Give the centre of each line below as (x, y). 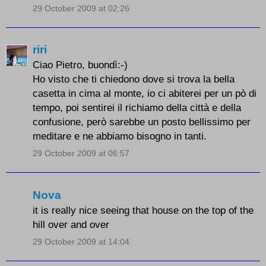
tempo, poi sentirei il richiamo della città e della (137, 108)
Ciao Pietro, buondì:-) (80, 65)
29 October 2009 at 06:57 (81, 153)
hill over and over (71, 224)
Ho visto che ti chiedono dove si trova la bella (134, 79)
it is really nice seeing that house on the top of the (143, 210)
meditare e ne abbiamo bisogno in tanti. (120, 136)
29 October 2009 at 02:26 (81, 8)
